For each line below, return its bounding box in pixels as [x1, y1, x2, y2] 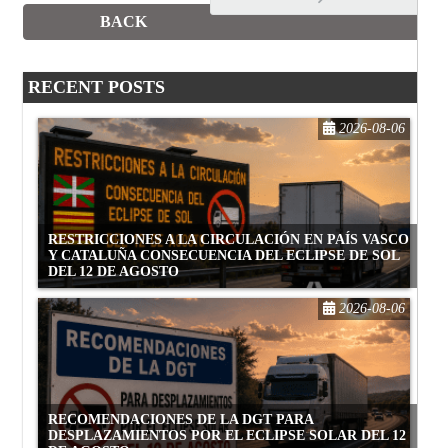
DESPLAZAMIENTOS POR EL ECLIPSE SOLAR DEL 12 [48, 427, 406, 443]
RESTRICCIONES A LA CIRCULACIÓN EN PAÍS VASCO [48, 231, 409, 247]
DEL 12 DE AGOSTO [48, 263, 179, 279]
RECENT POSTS [28, 76, 165, 97]
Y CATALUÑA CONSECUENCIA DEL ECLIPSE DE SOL [48, 247, 400, 263]
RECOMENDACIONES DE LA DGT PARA [48, 411, 314, 427]
